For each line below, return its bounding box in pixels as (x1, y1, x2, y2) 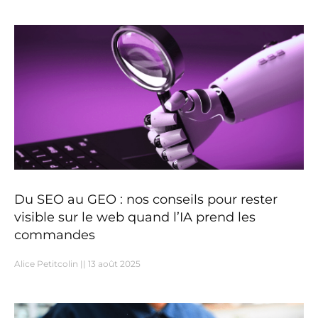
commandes (14, 227, 95, 243)
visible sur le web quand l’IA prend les (14, 209, 256, 226)
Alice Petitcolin (14, 258, 80, 270)
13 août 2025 (86, 258, 141, 270)
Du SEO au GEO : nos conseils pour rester (14, 192, 278, 208)
